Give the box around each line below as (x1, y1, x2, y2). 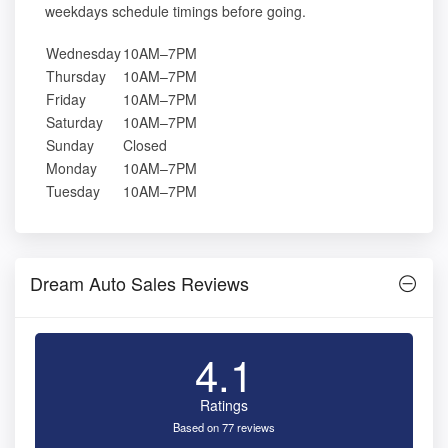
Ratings (200, 395, 248, 416)
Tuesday (46, 181, 100, 202)
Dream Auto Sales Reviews (30, 270, 249, 297)
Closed (123, 135, 167, 156)
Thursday (46, 66, 106, 87)
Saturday (46, 112, 103, 133)
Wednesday (46, 43, 121, 64)
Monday (46, 158, 97, 179)
